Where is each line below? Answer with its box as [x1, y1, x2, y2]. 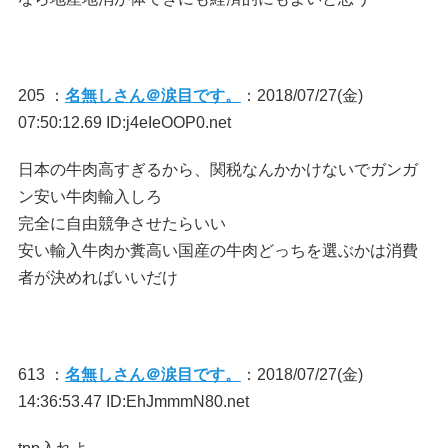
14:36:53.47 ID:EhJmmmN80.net [17, 393, 249, 410]
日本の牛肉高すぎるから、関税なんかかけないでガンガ [17, 161, 418, 178]
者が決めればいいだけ [17, 269, 178, 286]
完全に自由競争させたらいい [17, 215, 226, 232]
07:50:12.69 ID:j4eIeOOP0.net [17, 114, 231, 131]
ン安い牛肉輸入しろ [17, 188, 162, 205]
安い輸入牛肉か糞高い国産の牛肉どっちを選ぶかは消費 [17, 242, 418, 259]
